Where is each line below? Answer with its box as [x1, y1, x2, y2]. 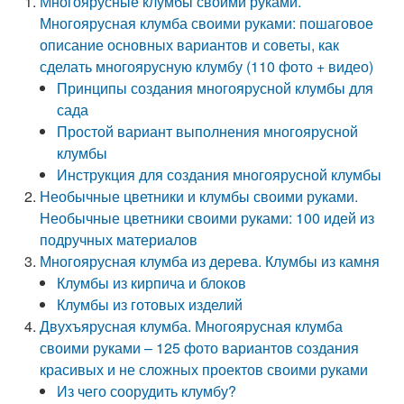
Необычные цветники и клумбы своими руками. [40, 186, 359, 207]
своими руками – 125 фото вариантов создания [40, 337, 360, 358]
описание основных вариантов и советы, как [40, 34, 340, 55]
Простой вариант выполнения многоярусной [57, 121, 359, 142]
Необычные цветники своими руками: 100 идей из [40, 207, 375, 228]
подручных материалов [40, 229, 198, 250]
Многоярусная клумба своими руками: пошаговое [40, 13, 374, 33]
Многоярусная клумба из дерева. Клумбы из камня [40, 251, 381, 271]
